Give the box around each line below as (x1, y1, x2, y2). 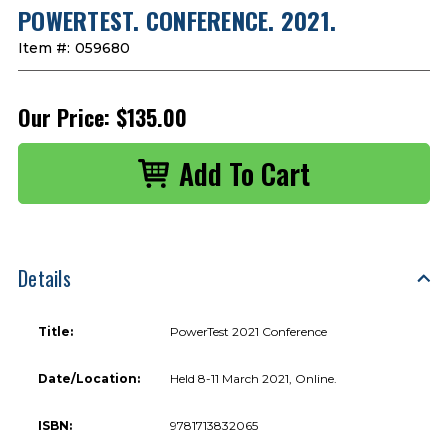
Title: (38, 323, 73, 339)
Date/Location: (38, 370, 140, 386)
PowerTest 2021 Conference (170, 323, 328, 339)
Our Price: (18, 100, 110, 133)
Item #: (18, 38, 70, 57)
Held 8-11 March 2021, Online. (170, 370, 338, 386)
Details (18, 262, 71, 293)
